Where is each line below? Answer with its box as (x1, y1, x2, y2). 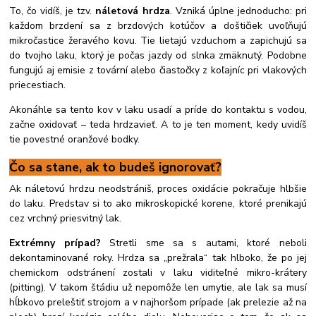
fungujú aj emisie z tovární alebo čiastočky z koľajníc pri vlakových (9, 63, 307, 78)
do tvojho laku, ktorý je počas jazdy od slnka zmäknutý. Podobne (9, 49, 307, 63)
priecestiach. (9, 78, 66, 92)
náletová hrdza (95, 4, 170, 18)
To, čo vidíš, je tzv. (9, 4, 96, 18)
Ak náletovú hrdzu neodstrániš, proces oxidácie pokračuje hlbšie (9, 181, 307, 195)
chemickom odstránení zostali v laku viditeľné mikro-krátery (9, 265, 307, 279)
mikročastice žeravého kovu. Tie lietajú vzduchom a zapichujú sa (9, 34, 307, 48)
